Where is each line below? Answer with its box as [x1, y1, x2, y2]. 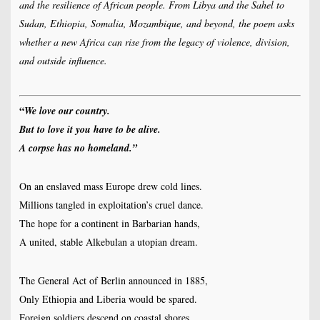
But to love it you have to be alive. [19, 122, 161, 137]
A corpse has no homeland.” [19, 141, 137, 156]
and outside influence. [19, 54, 107, 68]
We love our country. [24, 104, 110, 119]
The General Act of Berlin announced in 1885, [19, 274, 208, 288]
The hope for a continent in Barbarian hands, [19, 216, 200, 231]
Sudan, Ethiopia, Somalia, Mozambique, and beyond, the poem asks [19, 16, 294, 31]
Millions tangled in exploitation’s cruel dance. [19, 198, 204, 212]
